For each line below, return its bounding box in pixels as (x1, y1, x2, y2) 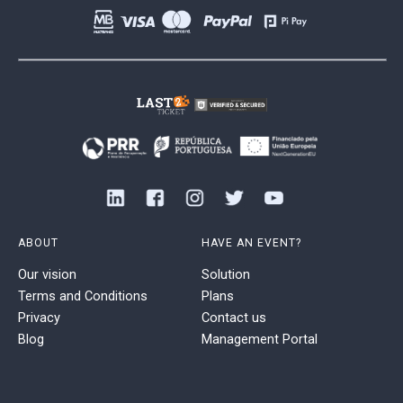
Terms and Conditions (18, 287, 148, 304)
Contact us (201, 309, 266, 326)
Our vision (18, 265, 76, 282)
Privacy (18, 309, 60, 326)
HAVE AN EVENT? (201, 236, 301, 249)
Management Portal (201, 330, 318, 347)
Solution (201, 265, 250, 282)
